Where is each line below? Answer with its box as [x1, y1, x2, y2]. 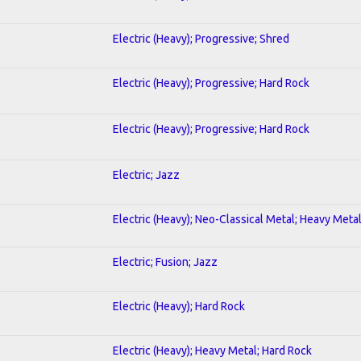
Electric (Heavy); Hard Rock [113, 299, 245, 313]
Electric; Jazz [113, 168, 180, 181]
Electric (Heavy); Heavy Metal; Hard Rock [113, 343, 312, 357]
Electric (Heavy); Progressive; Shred [113, 31, 289, 45]
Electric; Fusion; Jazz [113, 255, 218, 268]
